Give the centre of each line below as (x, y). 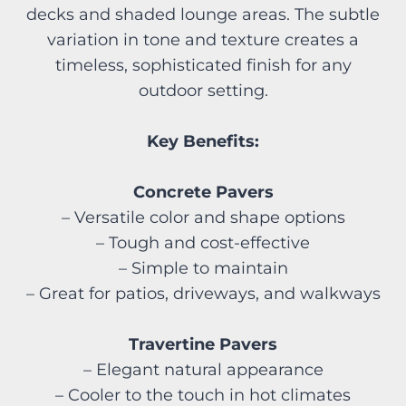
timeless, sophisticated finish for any (203, 66)
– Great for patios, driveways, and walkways (203, 294)
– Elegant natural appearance (203, 370)
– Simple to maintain (203, 269)
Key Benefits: (203, 142)
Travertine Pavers (203, 345)
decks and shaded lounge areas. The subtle (203, 15)
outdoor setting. (203, 91)
